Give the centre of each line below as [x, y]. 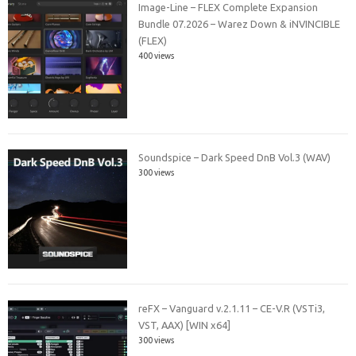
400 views [157, 55]
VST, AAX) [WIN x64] [185, 325]
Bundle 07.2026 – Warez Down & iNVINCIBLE [240, 23]
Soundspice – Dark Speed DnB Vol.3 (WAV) [235, 158]
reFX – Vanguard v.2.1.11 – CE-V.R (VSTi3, [232, 308]
